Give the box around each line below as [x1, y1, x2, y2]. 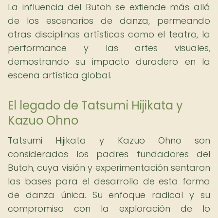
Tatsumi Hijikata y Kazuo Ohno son [8, 134, 210, 146]
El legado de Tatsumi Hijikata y [8, 97, 183, 113]
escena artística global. [8, 69, 111, 81]
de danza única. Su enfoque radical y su [8, 189, 210, 201]
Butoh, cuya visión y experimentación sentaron [8, 162, 210, 174]
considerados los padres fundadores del [8, 148, 210, 160]
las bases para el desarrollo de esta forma [8, 175, 210, 187]
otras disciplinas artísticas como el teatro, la [8, 28, 210, 40]
